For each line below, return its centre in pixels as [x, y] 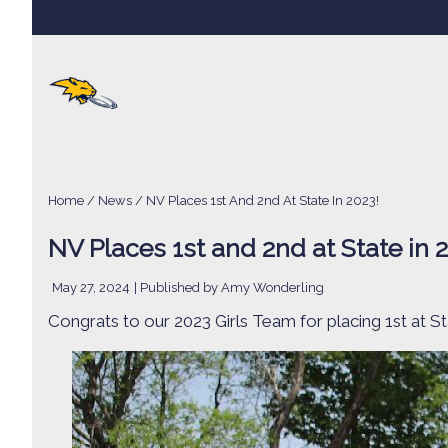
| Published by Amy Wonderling [229, 287]
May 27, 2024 [91, 287]
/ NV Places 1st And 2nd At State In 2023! [255, 200]
